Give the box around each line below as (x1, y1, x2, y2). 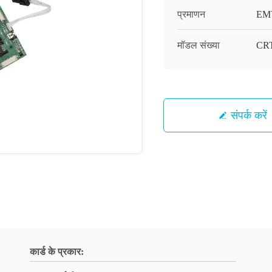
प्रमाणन (177, 9, 205, 19)
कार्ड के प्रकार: (30, 246, 84, 257)
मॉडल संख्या (177, 40, 220, 50)
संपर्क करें (230, 109, 267, 121)
